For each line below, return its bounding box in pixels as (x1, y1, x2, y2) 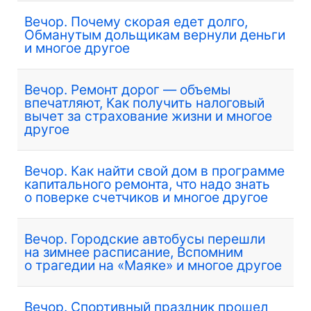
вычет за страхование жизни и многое (24, 107, 272, 124)
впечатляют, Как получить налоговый (24, 94, 264, 111)
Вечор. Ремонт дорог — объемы (24, 81, 230, 98)
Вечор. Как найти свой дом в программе (24, 162, 285, 179)
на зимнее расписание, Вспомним (24, 243, 243, 260)
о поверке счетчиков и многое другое (24, 188, 268, 205)
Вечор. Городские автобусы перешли (24, 230, 265, 247)
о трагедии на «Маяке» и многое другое (24, 256, 282, 274)
